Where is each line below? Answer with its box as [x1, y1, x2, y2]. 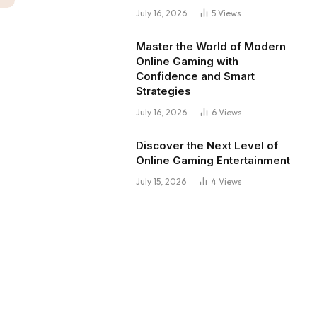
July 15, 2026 [136, 176, 186, 187]
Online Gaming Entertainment [136, 154, 290, 167]
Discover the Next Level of [136, 139, 278, 152]
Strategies [136, 84, 191, 98]
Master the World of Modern [136, 40, 286, 53]
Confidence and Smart [136, 69, 255, 83]
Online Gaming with [136, 54, 238, 68]
